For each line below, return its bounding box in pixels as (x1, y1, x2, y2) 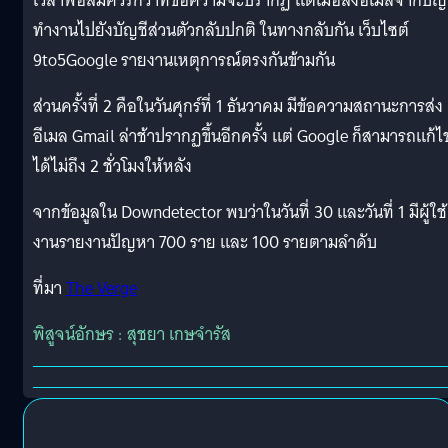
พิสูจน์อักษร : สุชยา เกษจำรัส (33, 319, 231, 349)
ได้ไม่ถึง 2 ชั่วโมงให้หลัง (33, 151, 192, 181)
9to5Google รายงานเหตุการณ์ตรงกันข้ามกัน (33, 45, 335, 75)
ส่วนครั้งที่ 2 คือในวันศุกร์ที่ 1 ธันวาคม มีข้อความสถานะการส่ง (33, 91, 443, 121)
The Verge (66, 273, 137, 303)
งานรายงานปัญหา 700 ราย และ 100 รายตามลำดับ (33, 227, 377, 257)
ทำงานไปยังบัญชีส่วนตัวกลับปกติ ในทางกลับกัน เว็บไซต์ (33, 15, 409, 45)
